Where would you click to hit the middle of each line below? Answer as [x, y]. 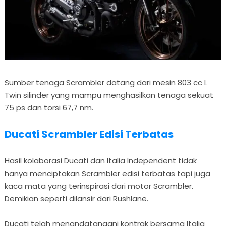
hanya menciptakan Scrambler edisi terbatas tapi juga [107, 173]
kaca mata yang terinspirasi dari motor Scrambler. [99, 186]
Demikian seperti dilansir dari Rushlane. [76, 198]
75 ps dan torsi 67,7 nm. [49, 107]
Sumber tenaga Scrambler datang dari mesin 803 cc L [106, 82]
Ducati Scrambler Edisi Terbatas [89, 134]
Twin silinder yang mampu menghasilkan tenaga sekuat [109, 95]
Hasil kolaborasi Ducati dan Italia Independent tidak [100, 160]
